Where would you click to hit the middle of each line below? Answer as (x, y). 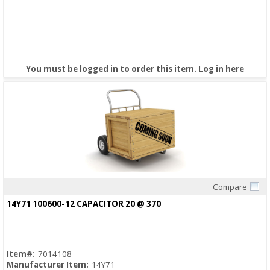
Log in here (221, 69)
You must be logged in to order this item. (112, 69)
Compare (230, 187)
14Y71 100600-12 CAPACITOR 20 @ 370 (84, 204)
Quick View (135, 196)
